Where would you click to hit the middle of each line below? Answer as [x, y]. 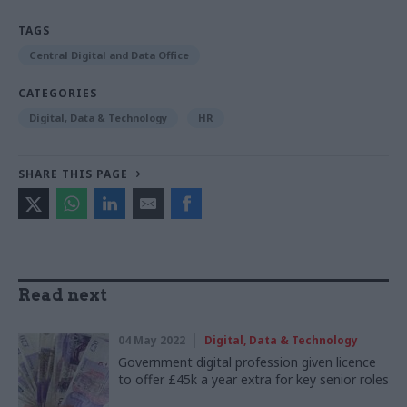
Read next [63, 295]
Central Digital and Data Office [109, 55]
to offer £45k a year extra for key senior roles [253, 380]
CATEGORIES [58, 94]
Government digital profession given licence [247, 362]
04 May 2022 [152, 341]
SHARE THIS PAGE [73, 174]
